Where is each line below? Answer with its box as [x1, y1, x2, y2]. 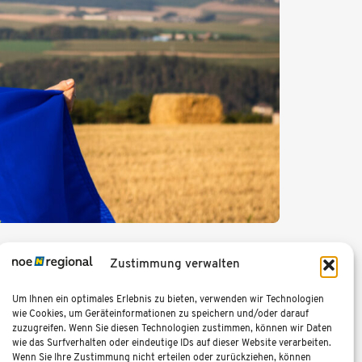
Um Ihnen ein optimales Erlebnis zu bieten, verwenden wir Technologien [12, 293, 324, 306]
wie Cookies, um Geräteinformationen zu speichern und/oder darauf [12, 307, 309, 321]
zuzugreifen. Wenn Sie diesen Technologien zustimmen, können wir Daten [12, 322, 332, 335]
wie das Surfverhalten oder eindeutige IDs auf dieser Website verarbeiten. [12, 336, 331, 350]
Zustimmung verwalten [109, 257, 240, 273]
